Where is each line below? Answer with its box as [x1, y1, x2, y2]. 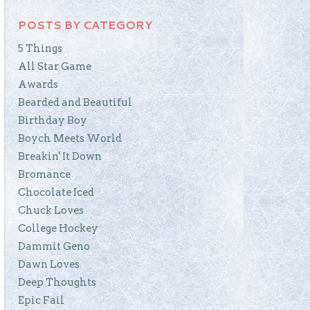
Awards [18, 77, 58, 91]
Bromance [18, 167, 71, 181]
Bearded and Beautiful [18, 95, 132, 109]
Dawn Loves [18, 257, 80, 271]
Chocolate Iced [18, 185, 94, 199]
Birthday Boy [18, 113, 87, 127]
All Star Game [18, 60, 91, 73]
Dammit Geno [18, 239, 90, 253]
